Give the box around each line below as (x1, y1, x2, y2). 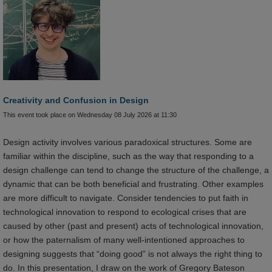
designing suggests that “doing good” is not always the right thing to (3, 249, 262, 259)
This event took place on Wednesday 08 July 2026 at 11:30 (3, 111, 177, 119)
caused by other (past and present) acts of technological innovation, (3, 221, 263, 231)
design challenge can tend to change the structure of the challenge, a (3, 165, 269, 175)
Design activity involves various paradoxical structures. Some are (3, 137, 252, 148)
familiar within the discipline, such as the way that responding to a (3, 151, 254, 161)
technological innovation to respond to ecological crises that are (3, 207, 246, 217)
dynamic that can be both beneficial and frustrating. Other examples (3, 179, 263, 189)
